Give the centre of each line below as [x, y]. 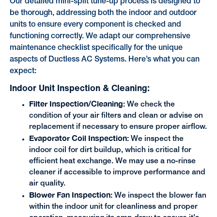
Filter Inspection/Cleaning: [77, 104]
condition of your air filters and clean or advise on [116, 116]
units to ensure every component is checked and [95, 25]
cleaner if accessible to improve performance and [117, 173]
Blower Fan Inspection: [71, 195]
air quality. [47, 184]
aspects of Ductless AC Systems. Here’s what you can [104, 60]
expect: [23, 71]
